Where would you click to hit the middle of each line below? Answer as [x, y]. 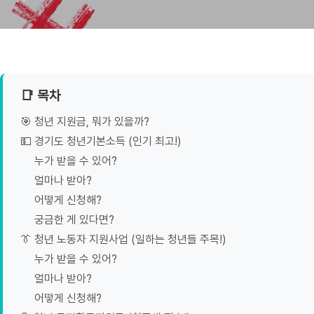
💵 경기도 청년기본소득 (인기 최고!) [101, 141]
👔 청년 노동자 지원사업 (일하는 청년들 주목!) [123, 239]
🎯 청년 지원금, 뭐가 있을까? [85, 122]
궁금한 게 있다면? [74, 220]
